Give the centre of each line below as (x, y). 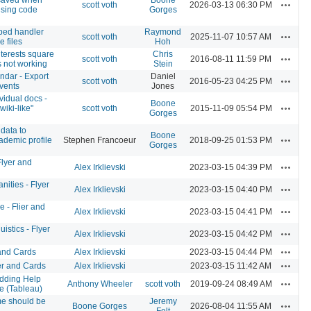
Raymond (163, 32)
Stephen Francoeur (100, 140)
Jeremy (163, 301)
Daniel (163, 76)
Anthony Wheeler (100, 284)
